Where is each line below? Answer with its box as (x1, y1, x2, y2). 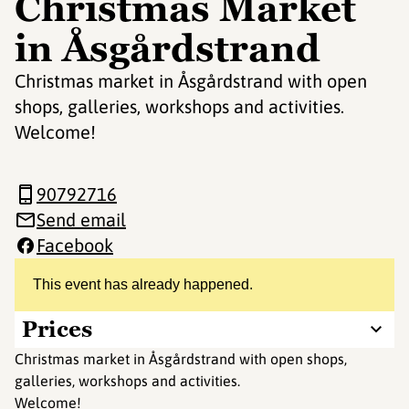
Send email (37, 209, 126, 230)
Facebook (37, 235, 113, 256)
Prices (22, 315, 92, 343)
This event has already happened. (33, 277, 253, 292)
